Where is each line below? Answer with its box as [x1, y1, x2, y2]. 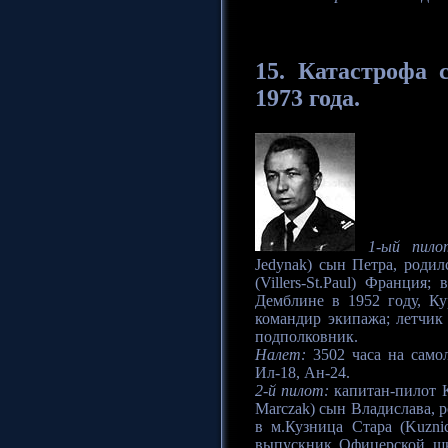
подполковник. [255, 328, 358, 346]
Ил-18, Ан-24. [255, 364, 350, 382]
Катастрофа [297, 58, 427, 85]
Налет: [255, 346, 306, 364]
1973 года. [255, 85, 360, 112]
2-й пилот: [255, 382, 330, 400]
